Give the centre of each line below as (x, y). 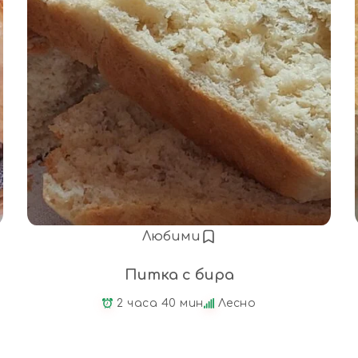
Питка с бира (179, 274)
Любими (171, 236)
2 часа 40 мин (160, 303)
